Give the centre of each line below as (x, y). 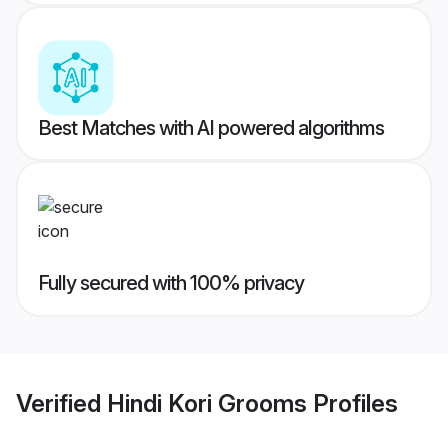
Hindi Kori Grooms (207, 403)
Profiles (352, 403)
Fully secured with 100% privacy (171, 283)
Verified (61, 403)
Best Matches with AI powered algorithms (211, 128)
